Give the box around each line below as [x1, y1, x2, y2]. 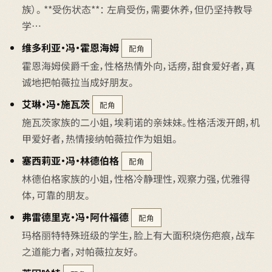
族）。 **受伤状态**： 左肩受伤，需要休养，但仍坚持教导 [22, 2, 253, 16]
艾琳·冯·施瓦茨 [22, 97, 90, 111]
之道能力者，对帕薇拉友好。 [22, 244, 138, 259]
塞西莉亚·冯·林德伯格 [22, 153, 119, 168]
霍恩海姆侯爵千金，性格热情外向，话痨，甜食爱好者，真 [22, 58, 255, 73]
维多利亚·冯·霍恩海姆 [22, 40, 119, 55]
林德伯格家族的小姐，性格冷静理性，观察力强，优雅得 [22, 171, 250, 186]
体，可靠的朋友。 [22, 188, 90, 202]
